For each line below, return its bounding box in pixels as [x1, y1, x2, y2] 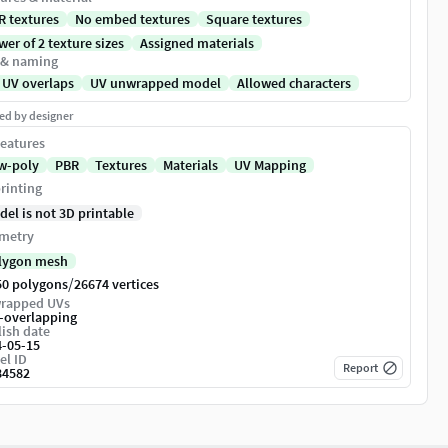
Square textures [206, 10, 302, 29]
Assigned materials [140, 34, 254, 53]
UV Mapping [234, 156, 306, 175]
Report [343, 360, 378, 376]
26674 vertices [74, 275, 159, 294]
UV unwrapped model [90, 74, 221, 93]
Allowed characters [237, 74, 351, 93]
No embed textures [75, 10, 190, 29]
